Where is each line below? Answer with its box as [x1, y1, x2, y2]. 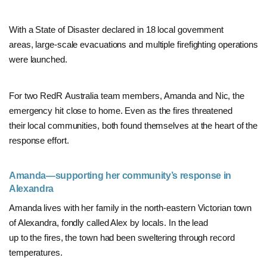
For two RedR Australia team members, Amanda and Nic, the [9, 90, 244, 101]
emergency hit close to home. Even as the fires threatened [9, 105, 232, 116]
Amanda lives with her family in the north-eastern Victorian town [9, 202, 252, 213]
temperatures [9, 247, 60, 257]
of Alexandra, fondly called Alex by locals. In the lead [9, 217, 209, 228]
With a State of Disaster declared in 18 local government [9, 24, 223, 35]
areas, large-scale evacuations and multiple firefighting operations [9, 39, 258, 49]
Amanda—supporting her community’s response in [9, 170, 232, 181]
